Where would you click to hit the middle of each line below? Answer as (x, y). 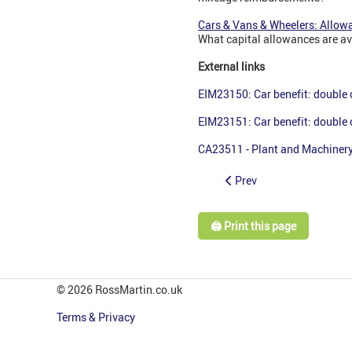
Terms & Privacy (97, 317)
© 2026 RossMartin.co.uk (119, 290)
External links (231, 66)
